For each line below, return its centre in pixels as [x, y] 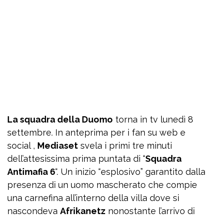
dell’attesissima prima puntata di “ [76, 159]
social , [22, 146]
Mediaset [58, 146]
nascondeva [34, 211]
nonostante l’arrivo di [150, 211]
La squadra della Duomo [60, 119]
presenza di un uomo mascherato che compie [102, 185]
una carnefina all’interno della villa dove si [93, 198]
